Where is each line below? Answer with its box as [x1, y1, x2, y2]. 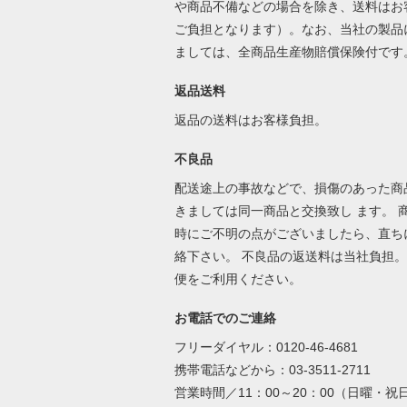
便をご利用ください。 [174, 272, 305, 286]
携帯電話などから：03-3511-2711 [174, 362, 371, 377]
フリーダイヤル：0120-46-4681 [174, 340, 358, 354]
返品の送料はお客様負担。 [174, 113, 331, 127]
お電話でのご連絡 [174, 311, 276, 325]
